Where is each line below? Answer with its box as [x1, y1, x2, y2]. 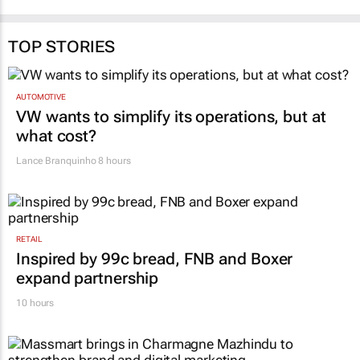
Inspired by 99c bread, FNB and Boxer [16, 249, 293, 269]
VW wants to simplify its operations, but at [16, 106, 326, 126]
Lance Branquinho [16, 154, 96, 166]
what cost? [16, 125, 97, 145]
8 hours [96, 154, 131, 166]
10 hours [16, 297, 55, 309]
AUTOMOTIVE [16, 92, 66, 101]
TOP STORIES [8, 37, 115, 57]
